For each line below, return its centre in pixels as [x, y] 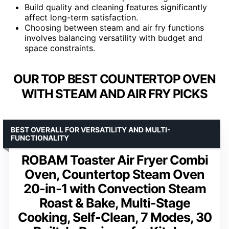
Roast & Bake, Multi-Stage [114, 203]
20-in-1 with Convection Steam [114, 188]
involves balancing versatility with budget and [113, 38]
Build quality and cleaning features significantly [116, 7]
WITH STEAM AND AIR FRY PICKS [114, 94]
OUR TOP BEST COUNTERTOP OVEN [114, 79]
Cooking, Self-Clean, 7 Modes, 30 [114, 217]
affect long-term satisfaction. [81, 17]
